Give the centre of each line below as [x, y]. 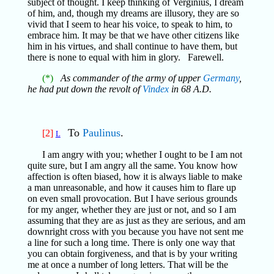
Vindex [155, 89]
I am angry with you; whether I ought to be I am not [142, 154]
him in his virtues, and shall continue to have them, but [132, 46]
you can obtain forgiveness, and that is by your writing [132, 254]
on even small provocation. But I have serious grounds [132, 198]
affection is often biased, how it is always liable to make [135, 176]
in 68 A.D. [190, 89]
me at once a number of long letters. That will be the [128, 265]
